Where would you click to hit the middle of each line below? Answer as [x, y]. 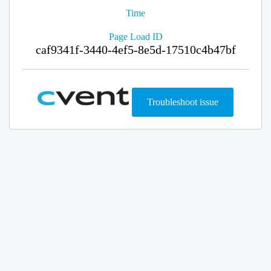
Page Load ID [135, 37]
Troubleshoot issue [183, 102]
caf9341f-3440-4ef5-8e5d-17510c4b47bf [135, 50]
